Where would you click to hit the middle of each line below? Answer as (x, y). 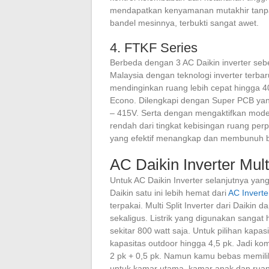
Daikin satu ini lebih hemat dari (169, 193)
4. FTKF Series (154, 48)
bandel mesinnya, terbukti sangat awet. (184, 23)
